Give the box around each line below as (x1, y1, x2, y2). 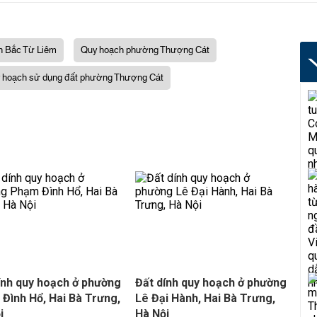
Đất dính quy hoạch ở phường (134, 276, 287, 289)
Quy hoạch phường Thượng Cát (81, 42, 209, 59)
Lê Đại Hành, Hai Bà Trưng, (134, 292, 275, 305)
